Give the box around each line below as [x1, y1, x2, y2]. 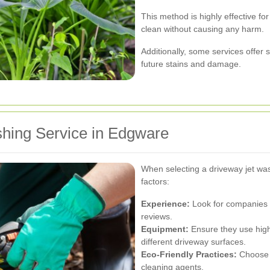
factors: [141, 177, 169, 187]
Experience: [141, 199, 190, 209]
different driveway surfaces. [141, 237, 246, 247]
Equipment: [141, 224, 189, 234]
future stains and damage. [141, 59, 241, 69]
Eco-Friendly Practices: [141, 250, 237, 260]
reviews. [141, 212, 172, 222]
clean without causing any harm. [141, 24, 264, 34]
